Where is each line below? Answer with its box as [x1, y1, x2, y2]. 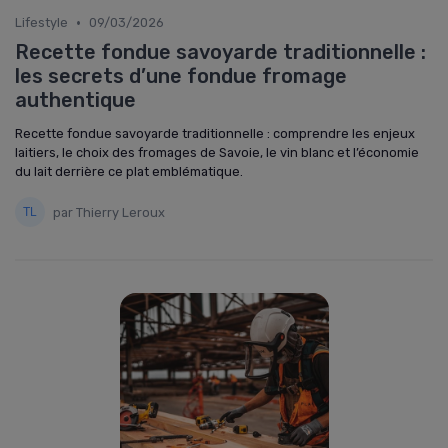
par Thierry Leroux [53, 204, 165, 220]
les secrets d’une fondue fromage [15, 64, 347, 88]
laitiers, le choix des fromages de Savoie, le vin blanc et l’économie [15, 145, 419, 160]
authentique [15, 88, 136, 112]
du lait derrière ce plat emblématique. [15, 164, 243, 179]
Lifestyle [15, 15, 68, 30]
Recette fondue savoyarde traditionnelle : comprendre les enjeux [15, 126, 415, 141]
